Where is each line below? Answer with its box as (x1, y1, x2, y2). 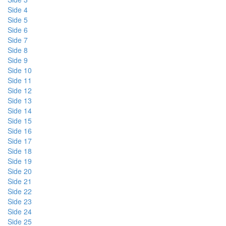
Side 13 (8, 95, 32, 105)
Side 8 (8, 45, 28, 55)
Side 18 (8, 146, 32, 156)
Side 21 (8, 176, 32, 186)
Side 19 (8, 156, 32, 166)
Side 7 (8, 35, 28, 45)
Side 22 (8, 186, 32, 196)
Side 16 (8, 126, 32, 136)
